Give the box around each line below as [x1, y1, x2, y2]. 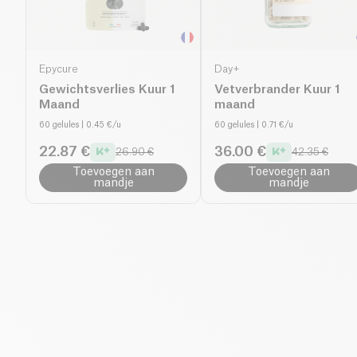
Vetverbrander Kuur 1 [214, 83, 340, 96]
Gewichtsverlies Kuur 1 [39, 83, 175, 96]
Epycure [39, 64, 78, 74]
